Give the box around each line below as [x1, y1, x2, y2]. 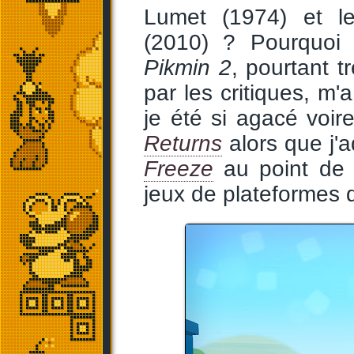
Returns [144, 131, 222, 156]
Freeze [144, 156, 213, 181]
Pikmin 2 [144, 55, 232, 80]
